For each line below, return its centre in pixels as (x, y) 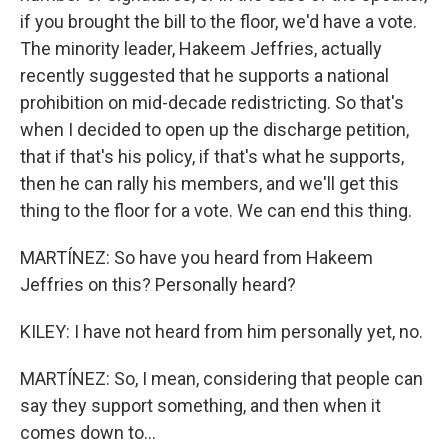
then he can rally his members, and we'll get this (209, 183)
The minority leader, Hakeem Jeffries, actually (201, 48)
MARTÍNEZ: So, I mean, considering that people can (221, 378)
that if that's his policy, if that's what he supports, (212, 156)
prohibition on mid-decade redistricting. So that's (212, 102)
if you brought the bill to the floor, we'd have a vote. (218, 21)
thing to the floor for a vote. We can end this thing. (216, 210)
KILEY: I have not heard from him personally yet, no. (221, 331)
